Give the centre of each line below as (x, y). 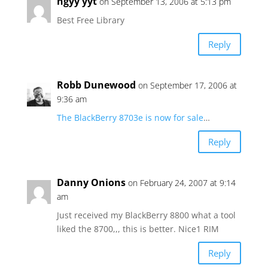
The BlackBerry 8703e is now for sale (130, 118)
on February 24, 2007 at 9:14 (182, 183)
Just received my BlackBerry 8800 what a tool (146, 215)
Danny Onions (91, 182)
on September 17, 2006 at (187, 85)
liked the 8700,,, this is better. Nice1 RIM (138, 229)
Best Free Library (90, 20)
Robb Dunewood (96, 85)
